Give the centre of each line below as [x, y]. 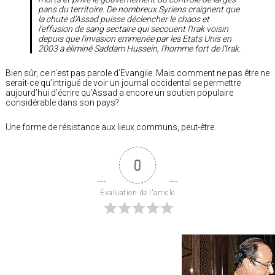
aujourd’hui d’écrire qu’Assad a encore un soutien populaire [119, 92]
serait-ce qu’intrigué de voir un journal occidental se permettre [123, 83]
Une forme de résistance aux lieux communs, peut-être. [111, 127]
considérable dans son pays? [62, 102]
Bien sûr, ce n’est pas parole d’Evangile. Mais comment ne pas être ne [137, 73]
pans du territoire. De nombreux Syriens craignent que [139, 9]
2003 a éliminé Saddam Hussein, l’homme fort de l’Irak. [139, 48]
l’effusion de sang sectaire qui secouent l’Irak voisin [133, 29]
